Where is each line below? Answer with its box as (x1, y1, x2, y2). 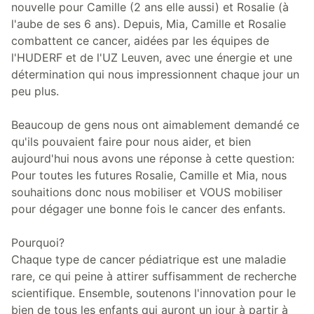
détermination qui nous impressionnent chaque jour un (11, 67, 299, 81)
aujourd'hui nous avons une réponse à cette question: (11, 151, 294, 165)
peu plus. (11, 83, 59, 98)
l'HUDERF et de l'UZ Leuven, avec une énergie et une (11, 50, 292, 64)
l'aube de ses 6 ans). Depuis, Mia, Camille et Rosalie (11, 16, 286, 31)
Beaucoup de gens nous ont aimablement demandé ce (11, 117, 299, 132)
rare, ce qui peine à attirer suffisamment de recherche (11, 268, 296, 283)
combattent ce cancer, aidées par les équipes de (11, 33, 269, 48)
